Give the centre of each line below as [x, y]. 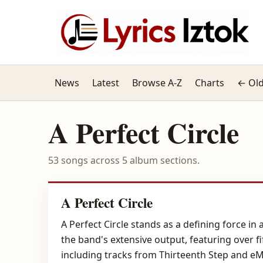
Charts [210, 83]
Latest [106, 83]
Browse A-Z [157, 83]
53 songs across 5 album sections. [124, 160]
